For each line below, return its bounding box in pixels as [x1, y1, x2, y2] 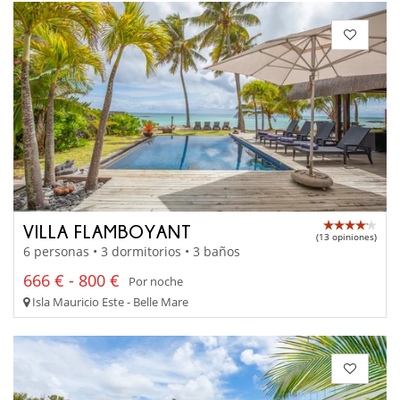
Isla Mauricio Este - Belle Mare [29, 294, 188, 311]
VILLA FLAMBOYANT [23, 221, 192, 241]
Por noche [129, 272, 183, 289]
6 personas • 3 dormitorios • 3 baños [23, 243, 240, 261]
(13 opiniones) [316, 229, 377, 243]
